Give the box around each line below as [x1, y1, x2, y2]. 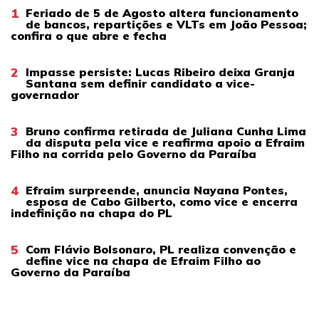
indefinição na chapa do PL [11, 205, 172, 220]
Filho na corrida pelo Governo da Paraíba [11, 146, 256, 161]
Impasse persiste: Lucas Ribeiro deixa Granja [26, 64, 295, 79]
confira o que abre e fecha [11, 28, 167, 43]
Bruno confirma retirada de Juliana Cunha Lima [26, 123, 306, 138]
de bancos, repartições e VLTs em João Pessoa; [26, 16, 307, 31]
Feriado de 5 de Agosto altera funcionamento [26, 5, 298, 20]
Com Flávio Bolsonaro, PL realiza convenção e [26, 241, 296, 256]
